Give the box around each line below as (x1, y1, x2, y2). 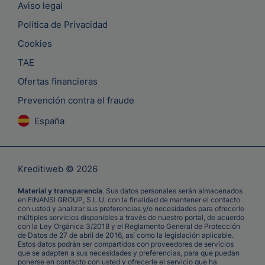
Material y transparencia (18, 186, 102, 196)
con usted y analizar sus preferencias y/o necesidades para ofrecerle (18, 204, 244, 214)
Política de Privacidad (18, 19, 108, 31)
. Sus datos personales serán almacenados (102, 186, 243, 196)
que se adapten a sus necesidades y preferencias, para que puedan (18, 248, 240, 258)
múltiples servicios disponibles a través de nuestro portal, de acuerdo (18, 213, 244, 222)
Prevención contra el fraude (18, 95, 134, 106)
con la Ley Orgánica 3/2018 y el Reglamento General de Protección (18, 222, 240, 231)
